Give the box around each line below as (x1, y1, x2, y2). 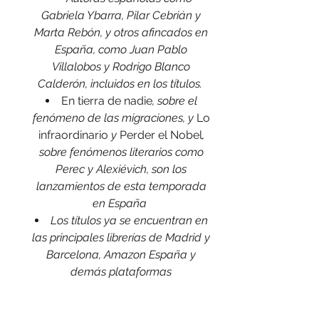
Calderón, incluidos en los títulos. (37, 77, 202, 90)
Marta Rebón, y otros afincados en (34, 26, 211, 39)
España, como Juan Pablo (55, 43, 190, 56)
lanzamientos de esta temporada (36, 179, 209, 193)
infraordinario (38, 128, 111, 142)
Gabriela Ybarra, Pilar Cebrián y (41, 9, 204, 22)
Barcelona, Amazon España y (46, 248, 199, 261)
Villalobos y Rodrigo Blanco (52, 60, 193, 73)
